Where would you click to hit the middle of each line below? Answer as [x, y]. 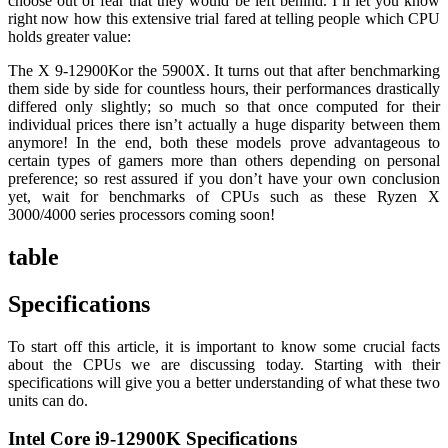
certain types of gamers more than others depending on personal [224, 160]
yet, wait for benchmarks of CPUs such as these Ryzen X [224, 196]
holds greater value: [69, 36]
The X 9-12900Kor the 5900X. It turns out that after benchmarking [224, 70]
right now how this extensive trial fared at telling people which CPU [224, 18]
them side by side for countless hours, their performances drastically [224, 88]
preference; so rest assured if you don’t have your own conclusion [224, 178]
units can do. [48, 400]
